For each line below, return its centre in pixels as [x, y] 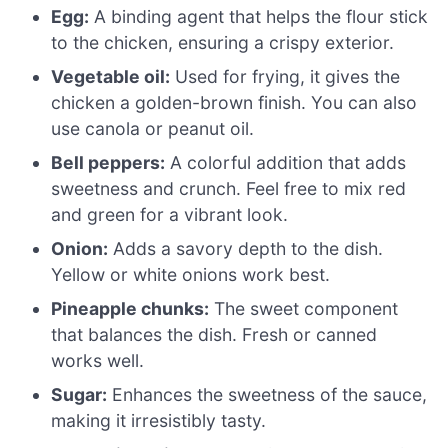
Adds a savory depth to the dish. [246, 248]
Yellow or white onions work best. [191, 274]
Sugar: [79, 394]
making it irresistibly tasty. [159, 420]
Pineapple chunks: [130, 308]
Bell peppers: [108, 162]
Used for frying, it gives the [285, 76]
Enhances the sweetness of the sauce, [267, 394]
